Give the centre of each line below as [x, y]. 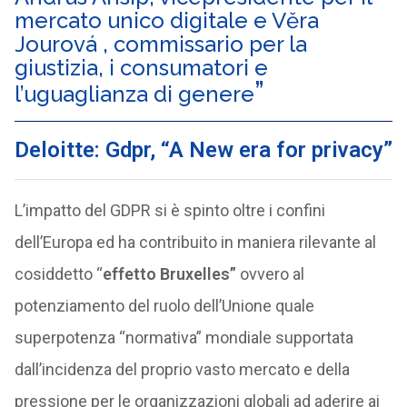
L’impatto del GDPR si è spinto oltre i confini [169, 210]
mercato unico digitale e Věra [166, 20]
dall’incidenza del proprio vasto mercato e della [182, 369]
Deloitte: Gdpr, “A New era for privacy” [203, 150]
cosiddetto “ [58, 274]
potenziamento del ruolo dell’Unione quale [164, 306]
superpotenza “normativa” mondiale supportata [184, 338]
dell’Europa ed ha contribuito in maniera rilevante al [195, 242]
